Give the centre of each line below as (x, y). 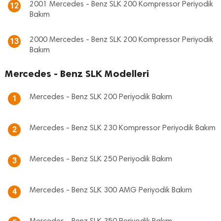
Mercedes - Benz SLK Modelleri (77, 74)
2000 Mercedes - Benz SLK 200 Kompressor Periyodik (121, 40)
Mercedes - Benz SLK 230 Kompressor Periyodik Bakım (123, 128)
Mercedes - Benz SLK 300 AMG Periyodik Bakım (111, 190)
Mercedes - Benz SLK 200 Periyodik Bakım (101, 97)
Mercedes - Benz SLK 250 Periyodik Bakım (101, 159)
